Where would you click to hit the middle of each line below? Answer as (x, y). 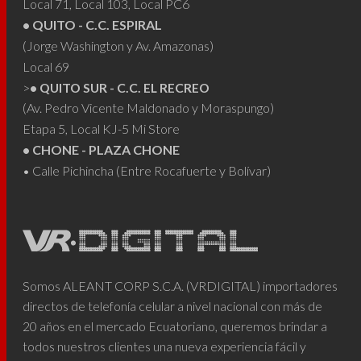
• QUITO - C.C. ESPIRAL (93, 25)
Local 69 (46, 67)
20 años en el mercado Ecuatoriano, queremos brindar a (175, 326)
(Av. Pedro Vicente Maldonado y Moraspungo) (149, 108)
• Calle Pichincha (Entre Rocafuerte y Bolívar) (147, 171)
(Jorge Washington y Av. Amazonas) (118, 46)
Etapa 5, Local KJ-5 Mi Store (102, 129)
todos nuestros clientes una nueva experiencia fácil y (165, 346)
